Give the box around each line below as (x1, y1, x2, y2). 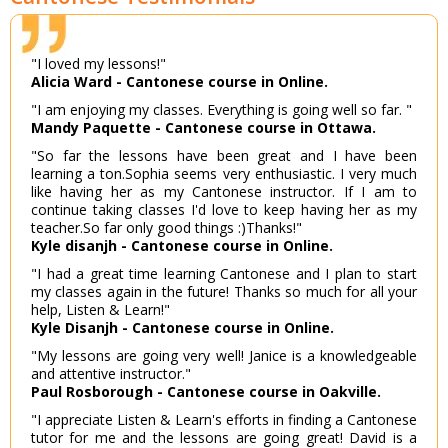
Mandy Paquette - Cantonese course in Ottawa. (31, 118, 376, 138)
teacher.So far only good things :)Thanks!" (31, 218, 302, 238)
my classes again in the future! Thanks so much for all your (31, 282, 417, 302)
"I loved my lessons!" (31, 54, 166, 74)
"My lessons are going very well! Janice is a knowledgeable (31, 346, 417, 366)
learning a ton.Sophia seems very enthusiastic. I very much (31, 164, 417, 184)
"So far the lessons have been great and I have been (31, 146, 417, 166)
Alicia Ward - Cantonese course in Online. (31, 72, 328, 92)
